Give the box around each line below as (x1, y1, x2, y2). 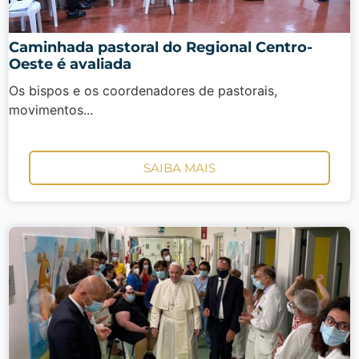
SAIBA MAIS (143, 160, 216, 176)
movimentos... (9, 101, 93, 118)
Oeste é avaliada (9, 54, 131, 73)
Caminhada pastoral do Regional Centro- (9, 38, 313, 56)
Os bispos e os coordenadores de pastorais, (9, 82, 277, 99)
